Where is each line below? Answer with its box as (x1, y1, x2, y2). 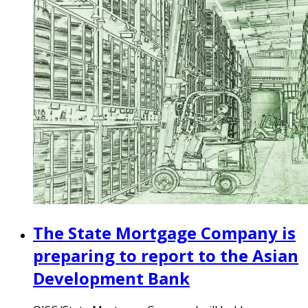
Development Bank (33, 266, 190, 289)
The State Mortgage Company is (33, 221, 296, 244)
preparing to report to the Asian (33, 243, 298, 267)
